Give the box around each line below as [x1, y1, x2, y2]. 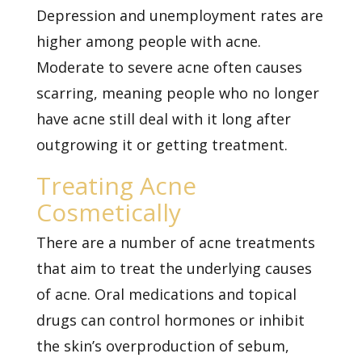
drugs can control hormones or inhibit [36, 309, 305, 330]
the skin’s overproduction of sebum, [36, 335, 289, 356]
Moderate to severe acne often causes [36, 57, 302, 77]
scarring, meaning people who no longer [36, 82, 319, 103]
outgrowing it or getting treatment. [36, 134, 288, 154]
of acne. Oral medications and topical [36, 284, 297, 304]
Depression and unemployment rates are [36, 5, 323, 25]
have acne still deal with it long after [36, 108, 291, 128]
